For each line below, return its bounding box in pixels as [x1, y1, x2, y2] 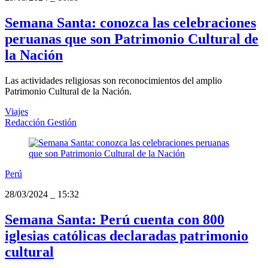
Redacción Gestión [5, 117, 77, 127]
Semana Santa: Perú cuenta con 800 [5, 211, 224, 227]
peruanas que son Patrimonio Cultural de [5, 31, 258, 47]
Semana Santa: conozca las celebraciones [5, 14, 256, 31]
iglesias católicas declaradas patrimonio [5, 227, 248, 243]
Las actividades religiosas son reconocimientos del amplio [5, 75, 222, 86]
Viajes [5, 106, 28, 117]
